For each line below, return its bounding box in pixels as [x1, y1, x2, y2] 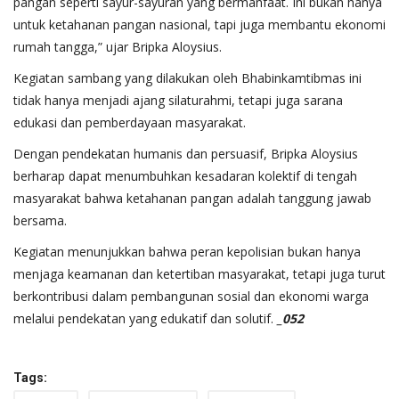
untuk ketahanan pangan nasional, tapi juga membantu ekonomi [13, 16, 386, 34]
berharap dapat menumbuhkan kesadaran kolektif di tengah [13, 167, 357, 185]
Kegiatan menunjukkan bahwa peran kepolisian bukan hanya [13, 243, 361, 261]
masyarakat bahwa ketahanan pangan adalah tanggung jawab [13, 190, 371, 208]
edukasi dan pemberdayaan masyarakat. [13, 114, 249, 132]
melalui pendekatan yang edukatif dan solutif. [13, 310, 277, 328]
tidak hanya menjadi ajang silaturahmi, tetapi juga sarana [13, 92, 343, 110]
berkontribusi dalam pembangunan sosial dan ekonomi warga [13, 288, 369, 305]
